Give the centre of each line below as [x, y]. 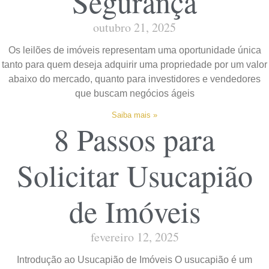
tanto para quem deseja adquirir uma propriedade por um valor [134, 64]
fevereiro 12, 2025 [134, 237]
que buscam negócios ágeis [134, 93]
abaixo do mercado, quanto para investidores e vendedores [134, 79]
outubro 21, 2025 [134, 27]
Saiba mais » [134, 115]
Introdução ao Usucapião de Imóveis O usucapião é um [134, 259]
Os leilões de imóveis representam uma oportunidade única [134, 50]
